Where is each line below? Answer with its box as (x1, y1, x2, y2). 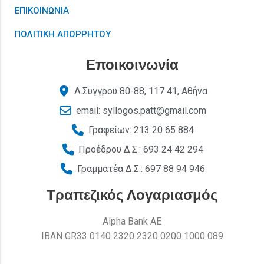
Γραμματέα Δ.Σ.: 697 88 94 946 (77, 163, 205, 175)
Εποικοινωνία (85, 57, 179, 73)
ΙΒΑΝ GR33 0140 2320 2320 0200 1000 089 (41, 230, 223, 242)
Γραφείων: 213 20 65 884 (88, 124, 194, 136)
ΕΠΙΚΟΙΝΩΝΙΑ (15, 5, 69, 16)
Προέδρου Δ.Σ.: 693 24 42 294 (78, 144, 203, 156)
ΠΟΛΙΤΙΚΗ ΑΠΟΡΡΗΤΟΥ (15, 29, 111, 40)
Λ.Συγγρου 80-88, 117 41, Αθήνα (74, 85, 207, 97)
